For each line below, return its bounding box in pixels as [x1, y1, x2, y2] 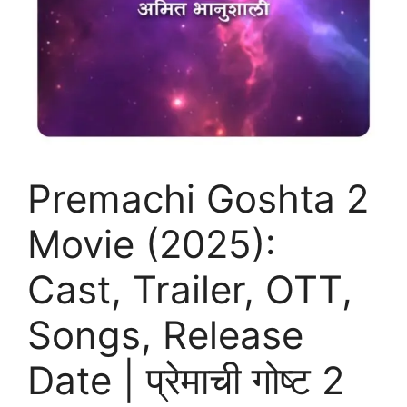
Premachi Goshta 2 [27, 174, 369, 222]
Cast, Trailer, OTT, [27, 265, 352, 313]
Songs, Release [27, 311, 303, 358]
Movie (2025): [27, 220, 276, 267]
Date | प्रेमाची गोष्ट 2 [27, 356, 344, 403]
